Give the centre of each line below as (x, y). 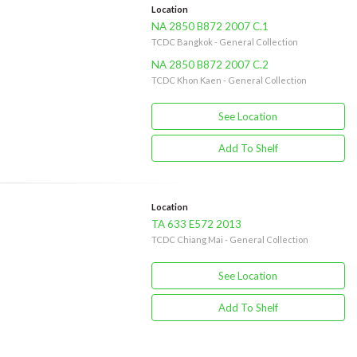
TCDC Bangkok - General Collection (224, 42)
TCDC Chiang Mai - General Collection (229, 239)
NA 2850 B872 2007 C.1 (210, 26)
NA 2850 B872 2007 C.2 (210, 65)
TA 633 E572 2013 (196, 224)
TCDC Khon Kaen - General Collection (229, 80)
